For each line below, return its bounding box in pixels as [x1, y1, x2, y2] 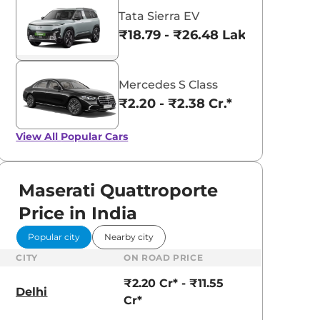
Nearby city [104, 231, 154, 242]
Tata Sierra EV [119, 9, 200, 23]
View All [16, 129, 61, 143]
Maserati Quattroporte [19, 179, 219, 201]
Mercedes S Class [119, 77, 219, 91]
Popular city [28, 231, 81, 242]
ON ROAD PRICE [124, 251, 204, 263]
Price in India [19, 202, 138, 224]
